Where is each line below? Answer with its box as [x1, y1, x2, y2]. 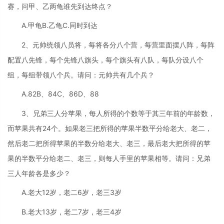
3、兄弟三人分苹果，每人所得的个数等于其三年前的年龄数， [21, 108, 215, 117]
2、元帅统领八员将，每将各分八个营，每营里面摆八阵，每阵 [21, 40, 214, 49]
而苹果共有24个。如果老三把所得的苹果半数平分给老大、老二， [7, 123, 212, 132]
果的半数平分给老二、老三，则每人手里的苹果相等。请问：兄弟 [7, 153, 210, 162]
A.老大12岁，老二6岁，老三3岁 [21, 188, 121, 197]
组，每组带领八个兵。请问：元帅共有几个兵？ [7, 70, 154, 79]
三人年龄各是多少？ [7, 168, 70, 177]
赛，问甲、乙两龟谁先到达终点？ [7, 1, 112, 10]
